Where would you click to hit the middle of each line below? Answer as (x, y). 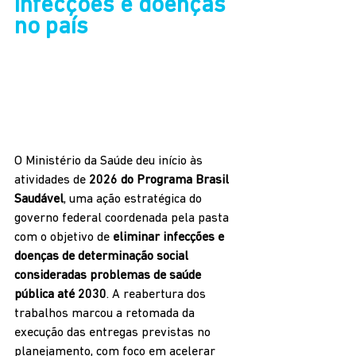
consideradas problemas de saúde (109, 276)
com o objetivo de (64, 238)
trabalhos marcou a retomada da (106, 314)
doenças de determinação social (103, 257)
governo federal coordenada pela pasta (123, 219)
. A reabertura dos (158, 295)
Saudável (39, 200)
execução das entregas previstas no (114, 333)
